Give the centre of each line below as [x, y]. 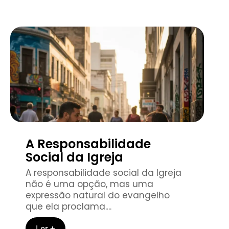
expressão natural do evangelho [98, 195]
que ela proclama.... [68, 206]
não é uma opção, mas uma [89, 184]
